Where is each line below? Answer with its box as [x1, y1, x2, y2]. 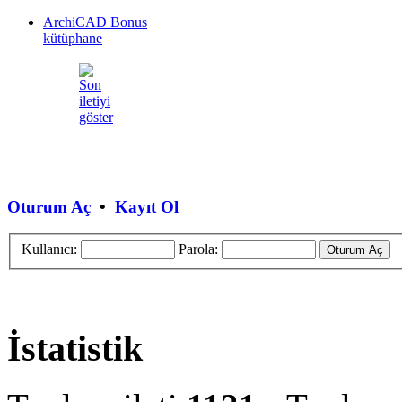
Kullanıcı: [22, 240, 77, 257]
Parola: [179, 240, 218, 257]
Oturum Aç [7, 197, 91, 216]
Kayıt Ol [115, 197, 179, 216]
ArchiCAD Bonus [43, 13, 147, 30]
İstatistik [7, 328, 143, 369]
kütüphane [43, 30, 102, 46]
